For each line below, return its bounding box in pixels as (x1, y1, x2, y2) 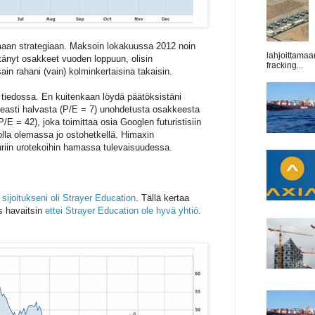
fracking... (266, 60, 303, 70)
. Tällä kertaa (136, 193, 189, 204)
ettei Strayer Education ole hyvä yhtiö (45, 205, 198, 217)
